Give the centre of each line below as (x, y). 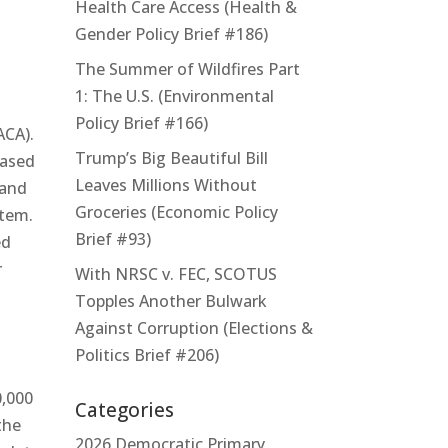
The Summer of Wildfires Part (187, 68)
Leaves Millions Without (165, 184)
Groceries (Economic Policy (176, 211)
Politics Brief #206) (146, 354)
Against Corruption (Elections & (193, 327)
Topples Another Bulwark (170, 300)
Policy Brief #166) (141, 122)
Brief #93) (112, 238)
